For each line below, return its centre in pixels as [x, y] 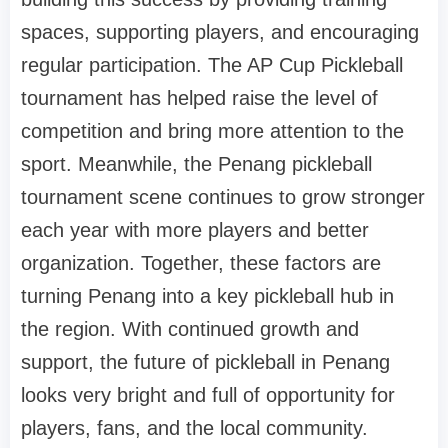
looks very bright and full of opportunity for [208, 395]
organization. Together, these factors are [201, 263]
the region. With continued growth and [190, 329]
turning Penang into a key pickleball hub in [207, 296]
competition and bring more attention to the [212, 131]
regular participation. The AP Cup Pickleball [212, 65]
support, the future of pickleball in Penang [205, 362]
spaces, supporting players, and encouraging [220, 32]
